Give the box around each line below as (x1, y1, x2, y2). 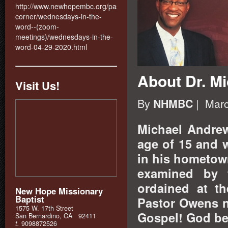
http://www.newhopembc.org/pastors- (15, 1, 135, 11)
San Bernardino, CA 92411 (15, 211, 96, 220)
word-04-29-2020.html (15, 42, 87, 52)
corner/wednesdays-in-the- (15, 11, 102, 21)
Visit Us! (15, 77, 60, 94)
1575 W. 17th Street (15, 204, 73, 213)
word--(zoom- (15, 21, 59, 32)
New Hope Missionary (15, 184, 103, 197)
